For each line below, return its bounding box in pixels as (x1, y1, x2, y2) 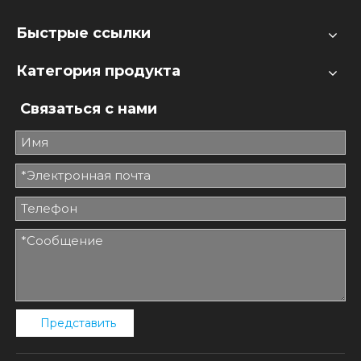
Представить (40, 316, 116, 331)
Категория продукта (16, 62, 180, 80)
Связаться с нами (20, 100, 157, 118)
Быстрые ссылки (16, 24, 151, 42)
